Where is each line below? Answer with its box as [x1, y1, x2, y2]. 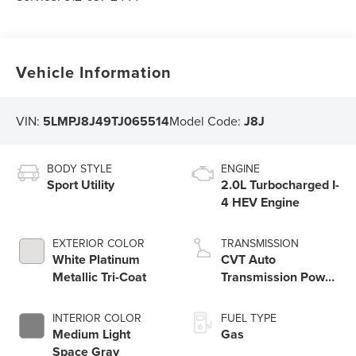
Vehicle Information [16, 60, 172, 84]
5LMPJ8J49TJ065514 [43, 111, 170, 130]
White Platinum [52, 250, 141, 269]
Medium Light [52, 325, 131, 344]
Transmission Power [221, 268, 337, 287]
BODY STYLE [47, 161, 113, 177]
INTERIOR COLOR [52, 310, 142, 327]
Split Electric [221, 285, 292, 304]
